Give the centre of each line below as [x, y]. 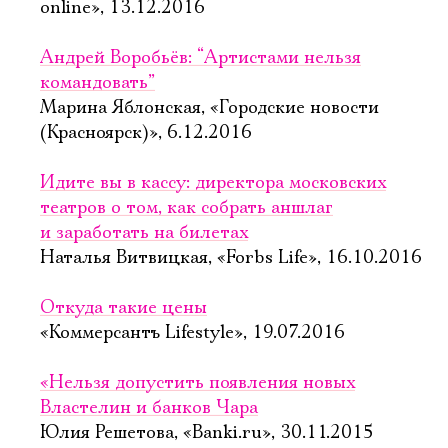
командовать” [97, 83]
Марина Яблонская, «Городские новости [209, 108]
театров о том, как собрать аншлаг [186, 208]
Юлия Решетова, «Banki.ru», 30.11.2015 [207, 433]
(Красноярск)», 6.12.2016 [146, 133]
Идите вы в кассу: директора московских [213, 183]
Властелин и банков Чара [149, 408]
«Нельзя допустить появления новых [197, 383]
